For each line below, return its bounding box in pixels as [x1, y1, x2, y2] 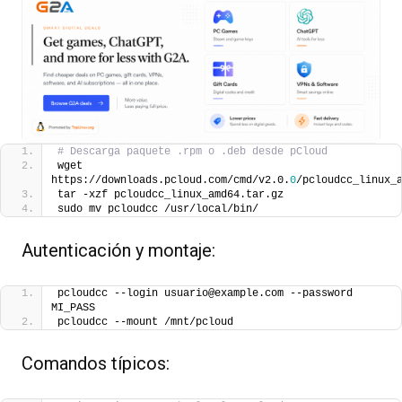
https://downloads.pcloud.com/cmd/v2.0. [51, 174, 290, 188]
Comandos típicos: [22, 353, 170, 375]
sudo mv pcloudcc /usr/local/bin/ [57, 203, 258, 216]
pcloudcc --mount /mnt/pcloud [57, 316, 233, 329]
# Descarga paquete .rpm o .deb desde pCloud [57, 145, 328, 159]
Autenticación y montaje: [22, 240, 215, 262]
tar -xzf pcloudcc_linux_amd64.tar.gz [57, 188, 284, 202]
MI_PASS [51, 301, 95, 315]
